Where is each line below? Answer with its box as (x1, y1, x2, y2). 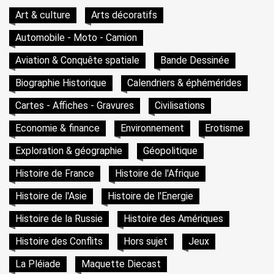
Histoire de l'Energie (108, 190, 193, 202)
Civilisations (155, 100, 205, 111)
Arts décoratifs (91, 9, 157, 21)
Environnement (120, 122, 184, 134)
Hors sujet (124, 235, 168, 247)
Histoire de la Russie (15, 213, 103, 224)
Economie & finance (15, 122, 100, 134)
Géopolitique (143, 145, 198, 157)
